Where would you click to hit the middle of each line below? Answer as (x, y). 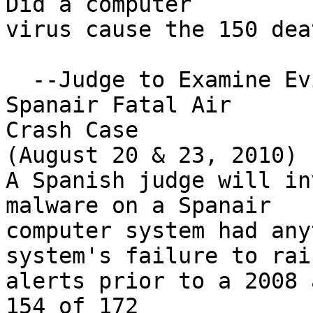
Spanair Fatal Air (125, 105)
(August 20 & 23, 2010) (152, 155)
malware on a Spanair (138, 206)
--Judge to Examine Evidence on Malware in (19, 80)
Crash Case (72, 130)
